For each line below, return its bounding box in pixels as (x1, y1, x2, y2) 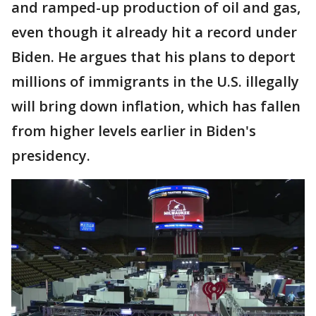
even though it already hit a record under (11, 22, 297, 42)
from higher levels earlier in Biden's (11, 121, 256, 140)
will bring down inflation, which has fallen (11, 96, 300, 116)
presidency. (11, 145, 90, 165)
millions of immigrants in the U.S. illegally (11, 71, 299, 91)
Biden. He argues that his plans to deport (11, 47, 296, 66)
